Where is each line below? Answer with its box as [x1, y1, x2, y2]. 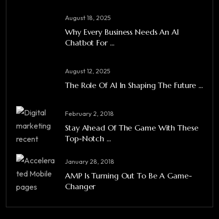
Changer [65, 181, 96, 191]
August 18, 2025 [65, 13, 111, 22]
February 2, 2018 [65, 109, 114, 117]
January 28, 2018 [65, 157, 114, 165]
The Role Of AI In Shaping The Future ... [65, 80, 203, 90]
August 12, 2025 [65, 66, 110, 75]
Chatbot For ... [65, 37, 114, 47]
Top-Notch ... [65, 133, 111, 143]
